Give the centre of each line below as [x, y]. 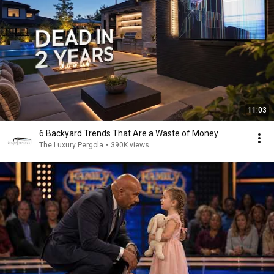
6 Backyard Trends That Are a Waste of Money [129, 133]
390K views [130, 145]
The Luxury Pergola [71, 145]
